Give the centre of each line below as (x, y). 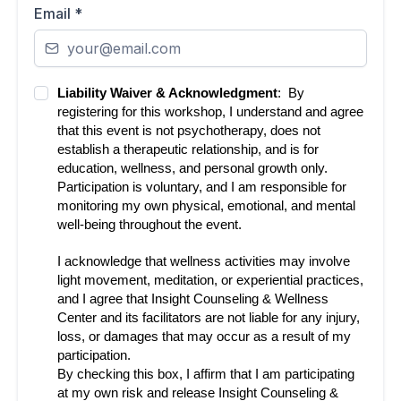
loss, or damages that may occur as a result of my (204, 336)
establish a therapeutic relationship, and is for (188, 149)
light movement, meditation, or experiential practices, (210, 280)
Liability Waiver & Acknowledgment (167, 93)
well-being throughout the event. (149, 224)
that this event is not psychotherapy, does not (189, 130)
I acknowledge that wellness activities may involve (204, 261)
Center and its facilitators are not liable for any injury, (209, 317)
